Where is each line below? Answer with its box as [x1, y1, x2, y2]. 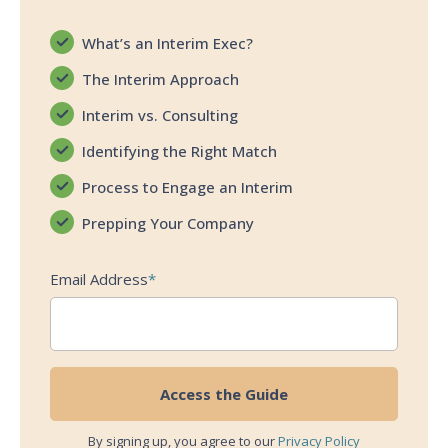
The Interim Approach [82, 69, 239, 90]
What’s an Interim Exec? [82, 33, 253, 54]
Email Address [50, 269, 148, 290]
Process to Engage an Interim [82, 177, 293, 198]
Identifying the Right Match [82, 141, 277, 162]
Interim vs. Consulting [82, 105, 238, 126]
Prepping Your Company [82, 213, 254, 234]
